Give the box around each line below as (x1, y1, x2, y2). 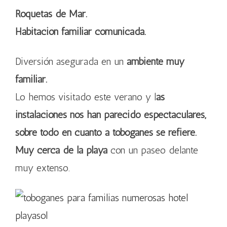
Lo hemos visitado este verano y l (15, 91, 156, 103)
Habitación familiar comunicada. (15, 25, 146, 37)
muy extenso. (15, 162, 70, 174)
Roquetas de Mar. (15, 8, 87, 20)
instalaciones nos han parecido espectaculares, (15, 108, 206, 121)
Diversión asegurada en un (15, 55, 127, 67)
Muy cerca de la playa (15, 144, 110, 156)
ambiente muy (127, 55, 184, 67)
